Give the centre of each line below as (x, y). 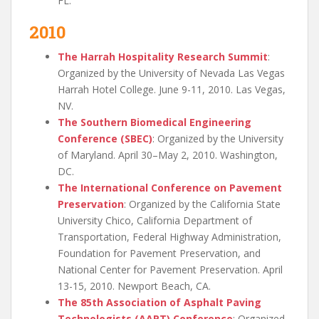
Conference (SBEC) (105, 138)
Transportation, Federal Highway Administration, (169, 236)
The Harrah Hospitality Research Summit (163, 56)
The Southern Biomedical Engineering (155, 122)
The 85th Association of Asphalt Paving (159, 302)
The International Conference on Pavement (170, 187)
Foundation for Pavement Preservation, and (159, 253)
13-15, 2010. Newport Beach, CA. (134, 286)
